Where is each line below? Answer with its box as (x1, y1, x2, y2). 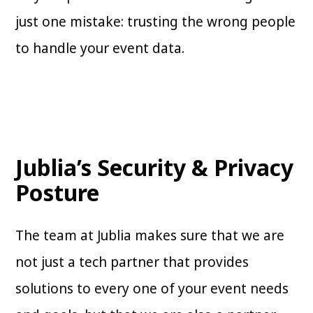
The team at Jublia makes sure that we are (15, 226, 285, 245)
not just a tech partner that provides (15, 253, 249, 272)
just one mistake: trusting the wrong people (15, 13, 296, 31)
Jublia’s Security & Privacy (15, 152, 294, 183)
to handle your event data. (15, 39, 185, 58)
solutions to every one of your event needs (15, 279, 289, 298)
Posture (15, 177, 100, 208)
